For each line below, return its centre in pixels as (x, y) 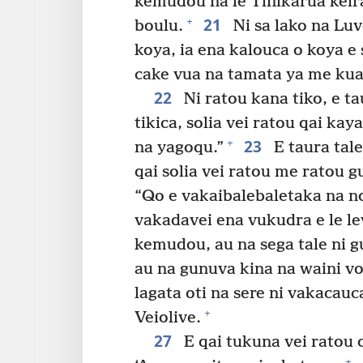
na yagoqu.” (179, 147)
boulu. (159, 26)
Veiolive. (168, 318)
